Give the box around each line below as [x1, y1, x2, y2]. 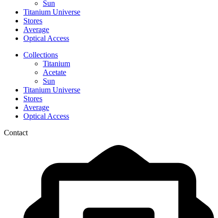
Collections [23, 51, 58, 59]
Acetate [43, 68, 66, 77]
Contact [4, 128, 28, 137]
